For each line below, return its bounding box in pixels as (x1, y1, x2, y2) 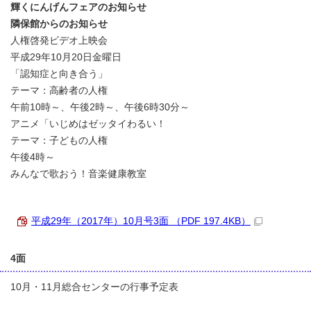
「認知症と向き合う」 (10, 69, 108, 79)
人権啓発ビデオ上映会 (10, 35, 108, 46)
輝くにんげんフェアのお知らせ (10, 2, 146, 12)
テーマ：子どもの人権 (10, 135, 108, 146)
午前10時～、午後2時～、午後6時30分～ (10, 102, 190, 112)
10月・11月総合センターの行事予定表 (10, 282, 178, 292)
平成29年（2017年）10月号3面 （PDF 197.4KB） (31, 216, 251, 226)
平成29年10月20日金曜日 (10, 52, 121, 62)
